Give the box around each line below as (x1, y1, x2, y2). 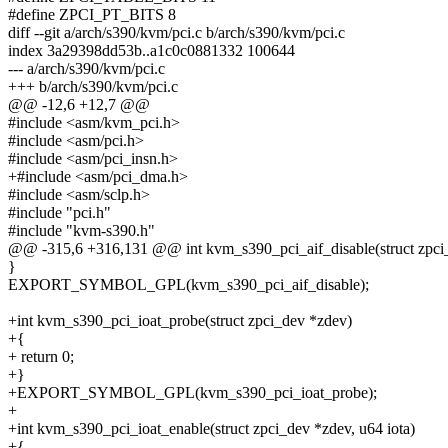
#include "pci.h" (8, 204, 111, 222)
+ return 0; (8, 348, 74, 366)
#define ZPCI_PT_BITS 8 (8, 6, 176, 24)
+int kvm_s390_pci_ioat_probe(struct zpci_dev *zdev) (8, 312, 352, 330)
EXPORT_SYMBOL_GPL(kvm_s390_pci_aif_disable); (8, 276, 369, 294)
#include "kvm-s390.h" (8, 222, 155, 240)
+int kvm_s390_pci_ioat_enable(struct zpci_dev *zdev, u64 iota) (8, 420, 415, 438)
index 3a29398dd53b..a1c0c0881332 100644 (8, 42, 295, 60)
